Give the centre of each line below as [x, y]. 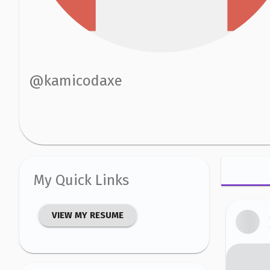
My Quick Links [81, 180]
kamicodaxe [83, 80]
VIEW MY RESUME [88, 215]
